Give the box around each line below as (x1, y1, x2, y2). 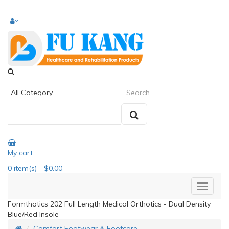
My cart (8, 148, 33, 157)
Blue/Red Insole (8, 210, 59, 219)
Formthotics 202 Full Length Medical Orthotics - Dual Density (8, 199, 211, 209)
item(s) (12, 164, 37, 173)
